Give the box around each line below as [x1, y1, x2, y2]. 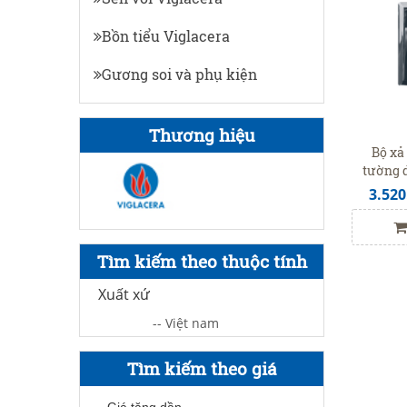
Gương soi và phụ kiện [102, 65, 257, 84]
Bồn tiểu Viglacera [102, 26, 230, 45]
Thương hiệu [148, 124, 255, 146]
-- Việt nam [153, 313, 219, 332]
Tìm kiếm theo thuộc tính [96, 249, 307, 273]
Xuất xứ [98, 283, 150, 304]
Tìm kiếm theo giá [127, 356, 276, 380]
